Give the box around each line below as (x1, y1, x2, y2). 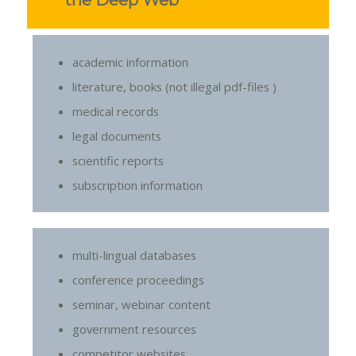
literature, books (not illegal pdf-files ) (72, 78, 277, 95)
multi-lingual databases (72, 247, 197, 264)
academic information (72, 53, 189, 70)
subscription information (72, 176, 203, 193)
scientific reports (72, 152, 164, 168)
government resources (72, 321, 197, 338)
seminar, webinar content (72, 296, 211, 313)
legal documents (72, 127, 162, 144)
